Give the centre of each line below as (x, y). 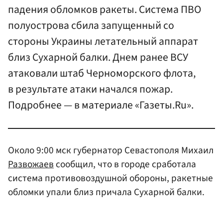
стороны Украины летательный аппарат (103, 42)
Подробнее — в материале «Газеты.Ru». (101, 106)
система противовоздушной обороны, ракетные (111, 178)
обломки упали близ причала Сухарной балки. (106, 192)
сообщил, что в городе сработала (125, 164)
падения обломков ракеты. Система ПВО (105, 10)
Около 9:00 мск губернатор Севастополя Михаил (111, 150)
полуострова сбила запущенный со (91, 26)
